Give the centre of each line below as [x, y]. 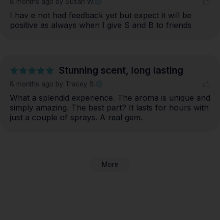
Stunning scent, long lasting [121, 70]
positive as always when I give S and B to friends [101, 25]
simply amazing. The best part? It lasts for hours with [109, 108]
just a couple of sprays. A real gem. [76, 118]
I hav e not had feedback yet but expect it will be [101, 15]
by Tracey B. [75, 84]
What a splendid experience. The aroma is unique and [110, 98]
